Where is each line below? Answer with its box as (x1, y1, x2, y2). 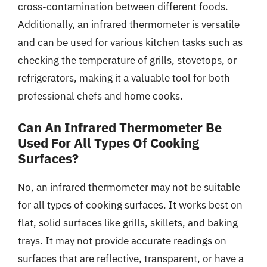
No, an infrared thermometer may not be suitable (18, 181, 240, 194)
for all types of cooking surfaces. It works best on (18, 198, 243, 212)
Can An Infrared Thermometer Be (18, 119, 222, 136)
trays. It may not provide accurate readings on (18, 234, 226, 247)
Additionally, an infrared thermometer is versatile (18, 17, 240, 31)
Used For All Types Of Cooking (18, 134, 199, 151)
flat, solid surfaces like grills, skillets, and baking (18, 216, 238, 229)
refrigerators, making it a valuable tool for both (18, 71, 230, 85)
